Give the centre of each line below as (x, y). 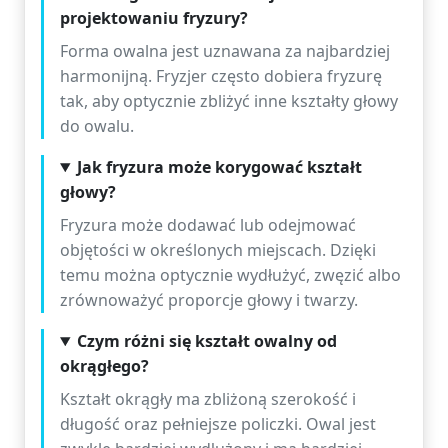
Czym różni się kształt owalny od (206, 341)
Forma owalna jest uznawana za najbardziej (225, 51)
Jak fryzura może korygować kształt (219, 167)
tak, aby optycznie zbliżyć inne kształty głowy (229, 101)
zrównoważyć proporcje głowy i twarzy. (209, 300)
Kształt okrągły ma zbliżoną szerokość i (208, 399)
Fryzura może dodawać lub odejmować (208, 225)
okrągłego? (104, 366)
